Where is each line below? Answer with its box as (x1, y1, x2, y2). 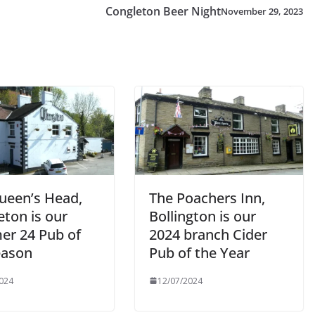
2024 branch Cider (149, 224, 267, 244)
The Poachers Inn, (149, 188, 265, 207)
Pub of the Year (149, 243, 250, 262)
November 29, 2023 (221, 4, 303, 18)
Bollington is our (149, 206, 256, 226)
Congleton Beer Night (105, 4, 221, 19)
